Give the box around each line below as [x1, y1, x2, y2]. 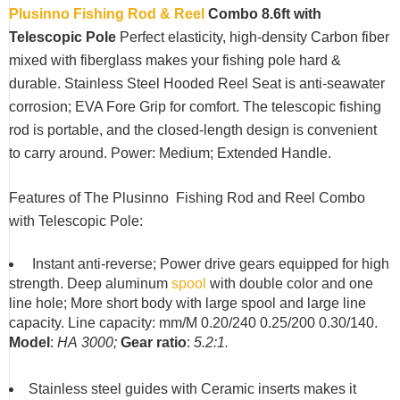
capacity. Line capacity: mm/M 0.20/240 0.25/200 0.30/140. [9, 315, 378, 330]
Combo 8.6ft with [204, 6, 321, 21]
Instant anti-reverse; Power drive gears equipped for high [29, 256, 389, 271]
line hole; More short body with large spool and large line [9, 296, 366, 311]
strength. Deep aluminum [9, 276, 171, 291]
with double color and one [206, 276, 373, 291]
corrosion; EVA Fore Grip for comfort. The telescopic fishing [9, 99, 381, 114]
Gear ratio [121, 335, 187, 350]
